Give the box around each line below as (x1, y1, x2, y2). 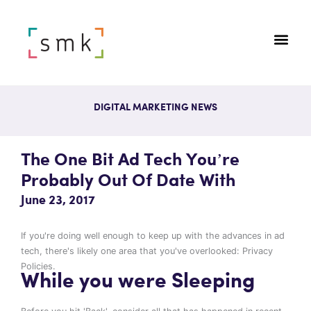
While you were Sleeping (21, 270, 255, 292)
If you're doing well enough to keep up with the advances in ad (21, 230, 285, 241)
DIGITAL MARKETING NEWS (94, 103, 217, 112)
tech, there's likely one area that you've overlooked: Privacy (21, 245, 273, 256)
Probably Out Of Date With (21, 171, 235, 190)
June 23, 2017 (21, 194, 95, 207)
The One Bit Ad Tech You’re (21, 151, 239, 169)
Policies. (21, 260, 56, 271)
